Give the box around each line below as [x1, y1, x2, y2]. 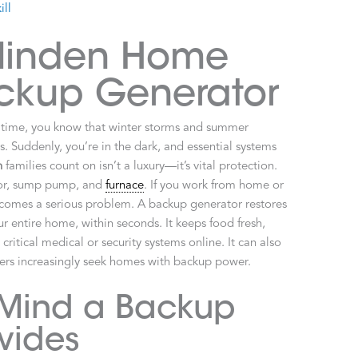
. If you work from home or [144, 179, 284, 192]
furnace [105, 179, 145, 192]
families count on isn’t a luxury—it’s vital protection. [2, 160, 278, 173]
